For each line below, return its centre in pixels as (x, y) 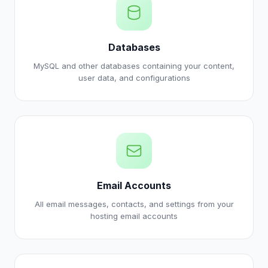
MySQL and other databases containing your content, (134, 66)
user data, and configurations (134, 78)
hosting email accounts (134, 216)
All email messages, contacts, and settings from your (134, 204)
